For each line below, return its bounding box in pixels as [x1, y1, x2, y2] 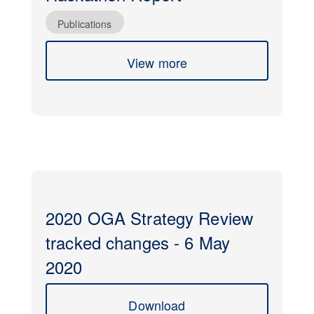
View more [126, 53, 188, 71]
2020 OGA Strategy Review [46, 205, 254, 230]
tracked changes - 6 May [46, 230, 230, 254]
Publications [57, 17, 112, 31]
